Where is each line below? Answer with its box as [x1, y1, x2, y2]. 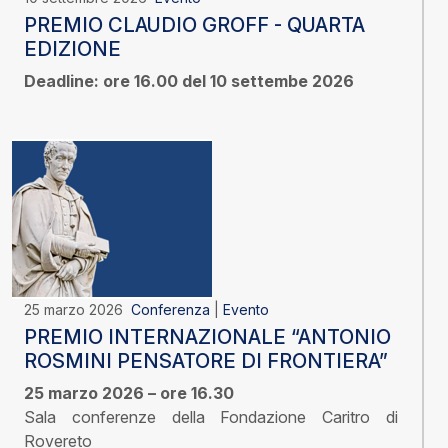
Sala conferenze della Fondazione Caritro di [24, 407, 398, 428]
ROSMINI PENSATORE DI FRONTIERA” [24, 349, 388, 374]
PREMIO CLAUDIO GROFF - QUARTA [24, 13, 365, 38]
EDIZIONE [24, 37, 121, 62]
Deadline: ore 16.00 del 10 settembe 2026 [24, 71, 354, 92]
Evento [223, 301, 269, 319]
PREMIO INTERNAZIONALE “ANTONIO [24, 325, 391, 350]
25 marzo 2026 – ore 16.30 [24, 383, 234, 404]
